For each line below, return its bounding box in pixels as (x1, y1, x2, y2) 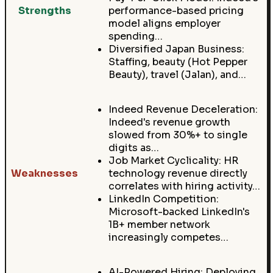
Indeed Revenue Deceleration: (108, 103, 258, 116)
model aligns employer (108, 17, 221, 30)
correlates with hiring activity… (108, 180, 260, 193)
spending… (108, 30, 163, 43)
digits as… (108, 141, 159, 155)
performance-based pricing (108, 4, 244, 18)
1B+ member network (108, 218, 210, 232)
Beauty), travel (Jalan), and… (108, 68, 246, 82)
